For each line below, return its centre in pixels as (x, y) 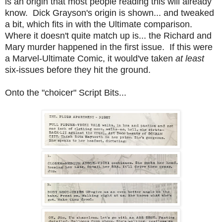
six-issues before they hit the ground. (78, 70)
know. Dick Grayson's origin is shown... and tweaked (110, 13)
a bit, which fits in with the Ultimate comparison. (100, 24)
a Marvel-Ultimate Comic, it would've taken (90, 58)
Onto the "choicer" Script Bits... (66, 92)
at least (190, 58)
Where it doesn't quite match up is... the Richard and (108, 35)
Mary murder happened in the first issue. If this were (109, 47)
